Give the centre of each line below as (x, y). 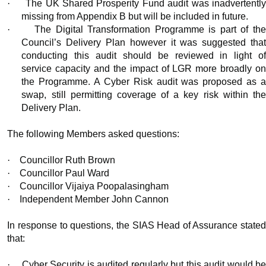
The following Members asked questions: (94, 134)
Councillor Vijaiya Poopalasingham (93, 186)
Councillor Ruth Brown (66, 160)
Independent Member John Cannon (93, 199)
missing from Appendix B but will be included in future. (135, 17)
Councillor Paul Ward (64, 173)
